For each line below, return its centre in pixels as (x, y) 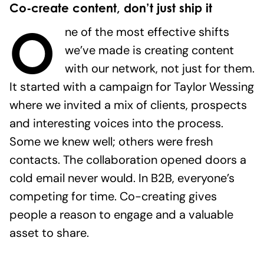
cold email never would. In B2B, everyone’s (122, 178)
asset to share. (49, 233)
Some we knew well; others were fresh (111, 142)
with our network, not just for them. (159, 69)
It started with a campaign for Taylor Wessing (132, 87)
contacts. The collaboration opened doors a (128, 160)
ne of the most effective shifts (147, 32)
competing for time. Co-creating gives (113, 197)
